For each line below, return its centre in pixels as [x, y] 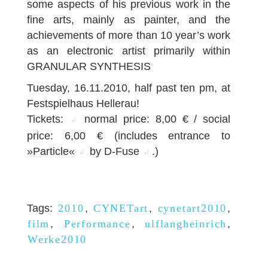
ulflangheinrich [186, 224]
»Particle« [52, 151]
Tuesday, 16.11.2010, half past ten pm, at [129, 88]
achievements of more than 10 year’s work [129, 35]
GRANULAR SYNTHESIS [89, 66]
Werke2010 [57, 239]
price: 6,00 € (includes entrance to [129, 136]
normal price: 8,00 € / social [155, 119]
